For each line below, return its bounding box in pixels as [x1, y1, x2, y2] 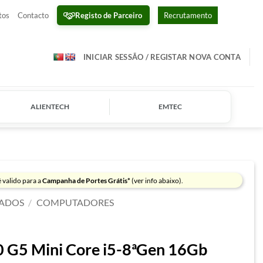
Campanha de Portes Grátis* [42, 176, 131, 185]
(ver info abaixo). [130, 176, 184, 185]
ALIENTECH [30, 102, 69, 111]
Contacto [17, 11, 49, 20]
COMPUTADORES [36, 197, 114, 208]
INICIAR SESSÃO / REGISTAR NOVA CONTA [83, 52, 241, 62]
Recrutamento [163, 11, 212, 20]
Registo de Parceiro [75, 10, 142, 20]
